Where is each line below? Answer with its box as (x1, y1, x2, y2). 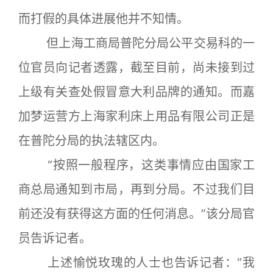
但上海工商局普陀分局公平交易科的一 (18, 36, 255, 51)
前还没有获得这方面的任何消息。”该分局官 (18, 207, 255, 221)
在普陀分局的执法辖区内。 (18, 133, 165, 148)
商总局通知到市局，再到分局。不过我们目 (18, 182, 255, 197)
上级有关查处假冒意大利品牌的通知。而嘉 (18, 85, 255, 99)
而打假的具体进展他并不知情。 (18, 12, 189, 26)
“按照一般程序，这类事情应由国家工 (18, 158, 255, 172)
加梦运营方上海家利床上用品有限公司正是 (18, 109, 255, 124)
